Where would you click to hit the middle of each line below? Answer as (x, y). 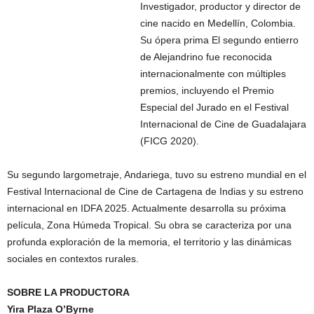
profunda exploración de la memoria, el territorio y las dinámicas (149, 241)
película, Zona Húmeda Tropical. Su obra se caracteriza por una (149, 225)
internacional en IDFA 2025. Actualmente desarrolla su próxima (146, 208)
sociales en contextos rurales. (73, 258)
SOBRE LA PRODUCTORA (68, 292)
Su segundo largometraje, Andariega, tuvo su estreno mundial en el (157, 174)
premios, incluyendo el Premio (207, 90)
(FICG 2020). (170, 141)
